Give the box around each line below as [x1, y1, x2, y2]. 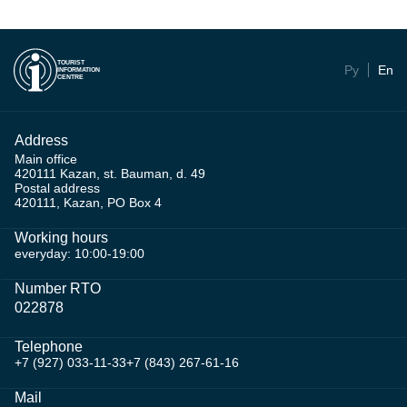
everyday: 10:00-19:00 [15, 246, 144, 261]
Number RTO [15, 281, 101, 296]
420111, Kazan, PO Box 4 [15, 195, 162, 210]
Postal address [15, 181, 100, 195]
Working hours [15, 230, 108, 245]
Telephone [15, 339, 83, 354]
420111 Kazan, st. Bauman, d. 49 [15, 166, 205, 181]
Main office [15, 152, 77, 166]
